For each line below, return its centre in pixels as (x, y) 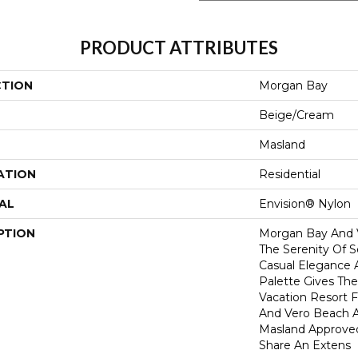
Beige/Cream (296, 115)
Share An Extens (305, 345)
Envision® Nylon (305, 204)
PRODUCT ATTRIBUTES (179, 48)
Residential (290, 174)
